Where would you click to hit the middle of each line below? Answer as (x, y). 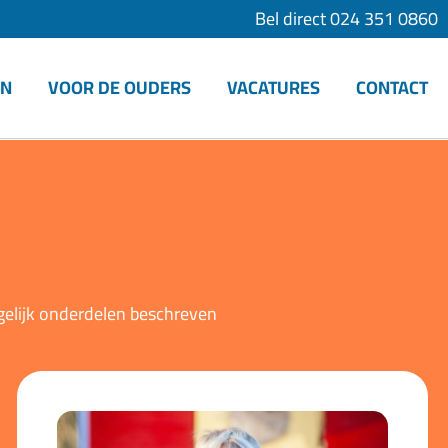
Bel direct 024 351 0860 (346, 18)
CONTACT (392, 87)
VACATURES (274, 87)
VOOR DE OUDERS (120, 87)
